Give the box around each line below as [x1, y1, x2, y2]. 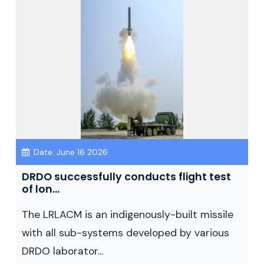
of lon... [22, 182, 60, 196]
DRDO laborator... [22, 245, 103, 258]
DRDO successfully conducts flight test [22, 170, 231, 184]
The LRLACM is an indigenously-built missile [22, 208, 233, 221]
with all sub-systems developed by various [22, 226, 229, 239]
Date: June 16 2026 [31, 147, 108, 157]
